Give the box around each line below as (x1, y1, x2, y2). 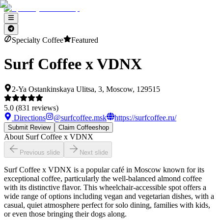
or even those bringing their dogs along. (4, 209, 127, 218)
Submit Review (8, 123, 51, 131)
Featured (71, 35, 98, 44)
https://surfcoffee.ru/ (114, 113, 176, 122)
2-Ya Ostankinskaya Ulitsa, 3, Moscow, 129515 (12, 84, 160, 93)
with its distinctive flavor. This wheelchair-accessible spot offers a (4, 183, 206, 192)
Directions (14, 113, 46, 122)
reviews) (30, 103, 58, 112)
